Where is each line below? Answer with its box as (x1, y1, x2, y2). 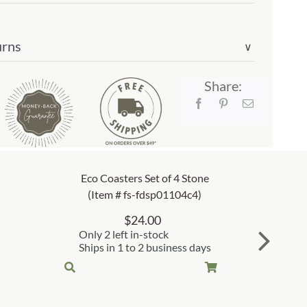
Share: (204, 77, 243, 95)
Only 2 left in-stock (78, 228, 169, 241)
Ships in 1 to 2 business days (78, 241, 211, 254)
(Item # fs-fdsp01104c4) (88, 188, 201, 201)
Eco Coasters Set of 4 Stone (80, 171, 209, 185)
